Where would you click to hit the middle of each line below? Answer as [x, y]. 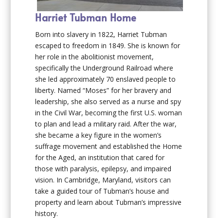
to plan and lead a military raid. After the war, [106, 124]
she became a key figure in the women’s [99, 135]
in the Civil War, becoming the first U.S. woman [109, 113]
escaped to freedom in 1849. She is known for [108, 46]
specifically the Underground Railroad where [104, 68]
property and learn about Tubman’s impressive [109, 202]
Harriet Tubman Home [86, 18]
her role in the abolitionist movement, [95, 57]
